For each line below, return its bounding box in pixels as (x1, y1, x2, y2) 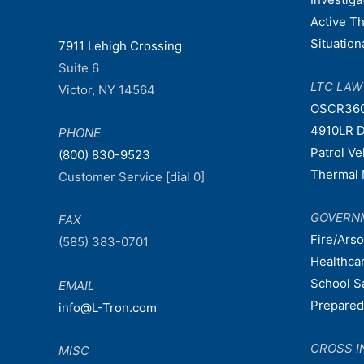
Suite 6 (58, 59, 99, 76)
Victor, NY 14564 (58, 81, 155, 97)
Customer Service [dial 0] (58, 169, 205, 185)
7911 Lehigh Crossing (58, 37, 182, 54)
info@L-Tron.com (58, 299, 157, 315)
